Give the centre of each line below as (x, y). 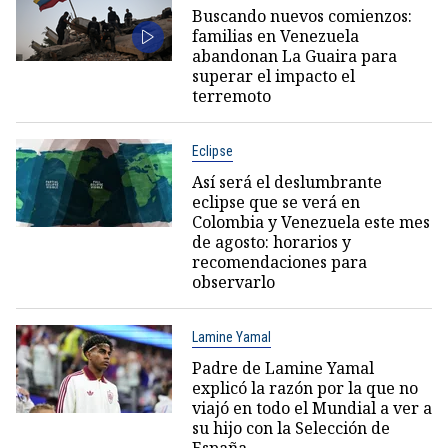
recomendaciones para (279, 262)
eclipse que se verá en (275, 202)
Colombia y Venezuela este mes (310, 222)
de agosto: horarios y (271, 242)
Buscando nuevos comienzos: (301, 16)
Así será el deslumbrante (286, 182)
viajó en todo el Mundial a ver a (311, 408)
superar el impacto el (273, 76)
